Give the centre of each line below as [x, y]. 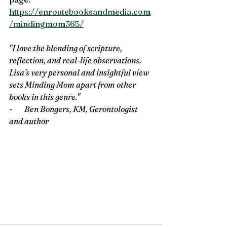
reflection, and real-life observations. [76, 60]
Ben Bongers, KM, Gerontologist [82, 109]
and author [29, 121]
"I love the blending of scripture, [66, 48]
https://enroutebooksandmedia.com [80, 12]
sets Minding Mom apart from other [73, 85]
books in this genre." [45, 97]
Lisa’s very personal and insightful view [80, 72]
